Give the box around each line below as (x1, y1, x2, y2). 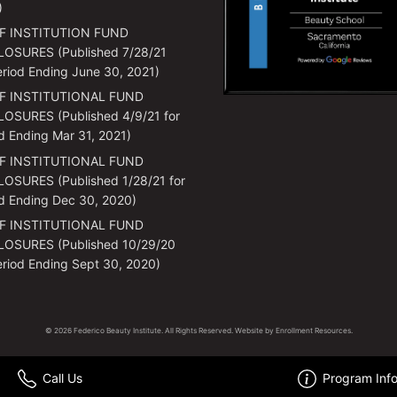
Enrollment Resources (275, 326, 351, 336)
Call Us (42, 370, 82, 385)
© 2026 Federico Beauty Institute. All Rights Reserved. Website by (44, 326, 276, 336)
